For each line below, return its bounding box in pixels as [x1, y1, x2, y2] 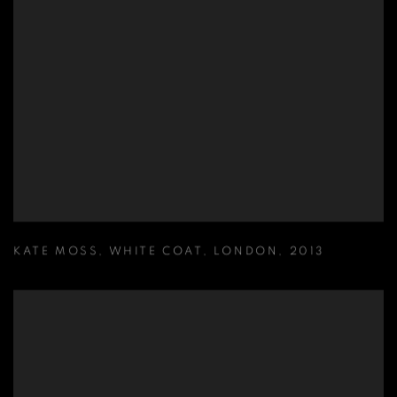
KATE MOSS [13, 245, 99, 258]
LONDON [213, 245, 279, 258]
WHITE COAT [108, 245, 203, 258]
